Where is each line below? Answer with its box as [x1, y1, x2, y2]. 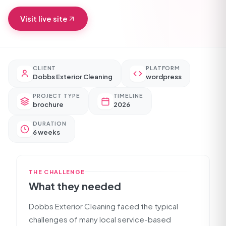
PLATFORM [146, 65, 181, 71]
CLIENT [33, 65, 56, 71]
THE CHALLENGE [29, 168, 85, 175]
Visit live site [20, 14, 68, 23]
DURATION [33, 120, 67, 127]
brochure [33, 100, 64, 108]
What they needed [29, 180, 121, 192]
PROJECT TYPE [33, 92, 80, 99]
